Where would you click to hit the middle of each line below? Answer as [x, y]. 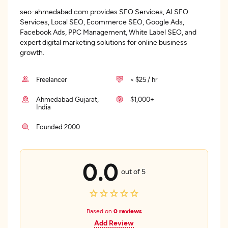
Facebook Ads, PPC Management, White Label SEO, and [108, 32]
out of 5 [133, 171]
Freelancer [51, 79]
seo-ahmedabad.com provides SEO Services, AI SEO [104, 11]
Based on [100, 211]
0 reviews [127, 211]
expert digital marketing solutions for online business [104, 42]
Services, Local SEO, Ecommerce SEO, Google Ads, [102, 22]
